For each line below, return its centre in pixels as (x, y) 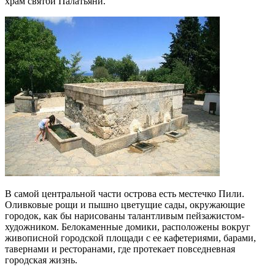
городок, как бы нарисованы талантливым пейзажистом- (125, 216)
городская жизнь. (41, 260)
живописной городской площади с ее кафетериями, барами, (130, 238)
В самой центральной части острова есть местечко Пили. (125, 194)
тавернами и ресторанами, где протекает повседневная (120, 249)
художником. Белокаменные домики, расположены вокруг (128, 227)
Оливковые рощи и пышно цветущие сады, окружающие (125, 205)
